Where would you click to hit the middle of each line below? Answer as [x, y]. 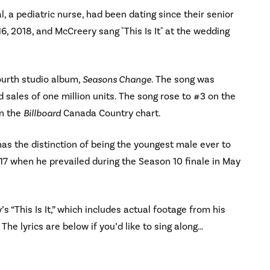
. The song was [183, 79]
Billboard [42, 113]
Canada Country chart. [111, 113]
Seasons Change [117, 79]
